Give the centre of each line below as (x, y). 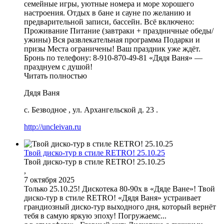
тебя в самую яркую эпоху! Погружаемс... (95, 215)
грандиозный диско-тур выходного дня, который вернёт (120, 206)
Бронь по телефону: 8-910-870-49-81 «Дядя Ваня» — (113, 57)
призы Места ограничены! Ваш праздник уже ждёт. (112, 48)
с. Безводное (45, 109)
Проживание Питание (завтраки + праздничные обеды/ (119, 30)
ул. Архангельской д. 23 (113, 109)
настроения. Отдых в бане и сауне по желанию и (107, 12)
